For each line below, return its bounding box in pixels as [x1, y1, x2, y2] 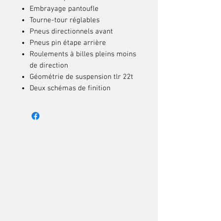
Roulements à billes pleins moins [30, 50, 136, 59]
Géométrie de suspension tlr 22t [30, 73, 133, 81]
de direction [30, 61, 68, 70]
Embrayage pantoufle [30, 4, 99, 13]
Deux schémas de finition [30, 84, 110, 93]
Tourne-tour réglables [30, 16, 100, 25]
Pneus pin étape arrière [30, 38, 106, 47]
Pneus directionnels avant [30, 27, 113, 36]
